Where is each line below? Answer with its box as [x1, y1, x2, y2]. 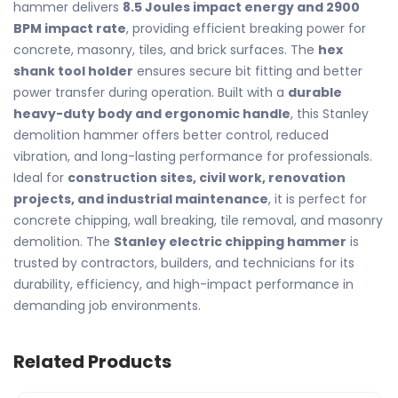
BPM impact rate [13, 20, 126, 37]
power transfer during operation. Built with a [13, 84, 288, 101]
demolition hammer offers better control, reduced [13, 126, 329, 144]
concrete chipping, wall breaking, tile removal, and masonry [13, 211, 383, 229]
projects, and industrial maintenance [13, 190, 268, 208]
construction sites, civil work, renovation [68, 169, 346, 187]
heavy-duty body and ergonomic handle [13, 105, 291, 123]
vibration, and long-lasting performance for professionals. [13, 147, 372, 165]
